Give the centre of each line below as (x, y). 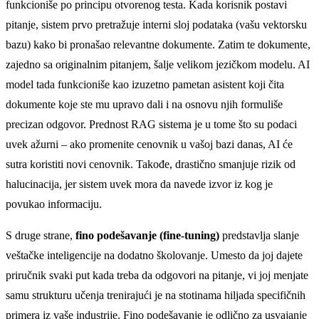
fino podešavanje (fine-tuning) (147, 236)
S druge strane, (41, 236)
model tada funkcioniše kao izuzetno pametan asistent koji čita (145, 85)
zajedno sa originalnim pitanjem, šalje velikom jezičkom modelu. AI (158, 65)
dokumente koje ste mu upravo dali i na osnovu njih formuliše (144, 105)
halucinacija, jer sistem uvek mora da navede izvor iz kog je (139, 184)
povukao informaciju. (54, 204)
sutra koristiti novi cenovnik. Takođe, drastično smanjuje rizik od (151, 164)
